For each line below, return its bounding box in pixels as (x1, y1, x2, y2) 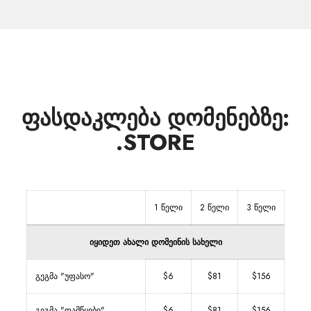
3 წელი (246, 201, 276, 214)
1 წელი (154, 201, 183, 214)
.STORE (116, 126, 195, 158)
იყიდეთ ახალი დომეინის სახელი (89, 236, 222, 249)
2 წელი (200, 201, 229, 214)
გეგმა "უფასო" (35, 270, 94, 283)
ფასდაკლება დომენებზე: (22, 102, 289, 134)
